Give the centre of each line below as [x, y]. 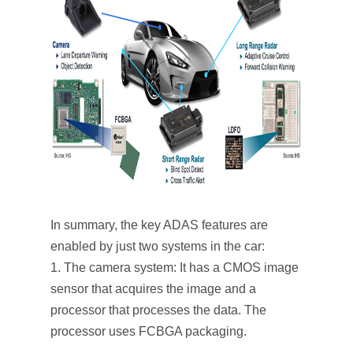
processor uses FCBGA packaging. [149, 331]
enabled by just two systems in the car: [158, 246]
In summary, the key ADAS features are [159, 225]
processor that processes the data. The [158, 310]
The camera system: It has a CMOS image [181, 268]
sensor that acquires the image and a [153, 289]
